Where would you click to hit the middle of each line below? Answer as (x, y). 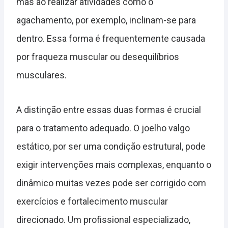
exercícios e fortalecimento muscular (92, 201)
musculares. (41, 75)
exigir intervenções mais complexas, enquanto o (114, 165)
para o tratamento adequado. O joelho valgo (103, 128)
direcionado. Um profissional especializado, (103, 220)
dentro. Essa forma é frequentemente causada (111, 38)
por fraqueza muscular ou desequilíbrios (98, 57)
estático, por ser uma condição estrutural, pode (111, 146)
